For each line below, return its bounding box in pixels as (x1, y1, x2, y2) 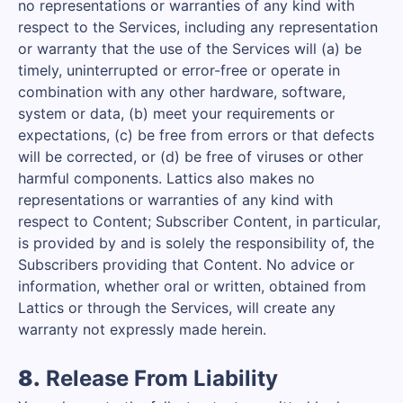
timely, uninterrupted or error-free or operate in (18, 61, 340, 79)
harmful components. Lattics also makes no (18, 169, 315, 187)
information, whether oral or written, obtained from (18, 277, 366, 295)
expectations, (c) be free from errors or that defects (18, 126, 374, 144)
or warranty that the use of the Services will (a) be (18, 40, 362, 58)
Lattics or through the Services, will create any (18, 299, 336, 317)
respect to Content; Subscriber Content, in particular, (18, 212, 381, 230)
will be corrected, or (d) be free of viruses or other (18, 148, 363, 166)
